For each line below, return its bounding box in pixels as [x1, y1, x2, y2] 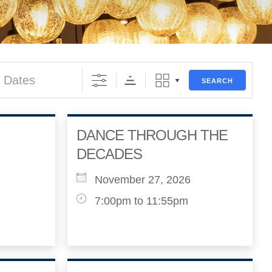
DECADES [76, 146, 142, 162]
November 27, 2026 [95, 174, 191, 186]
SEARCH [202, 77, 233, 84]
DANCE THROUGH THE [76, 127, 228, 143]
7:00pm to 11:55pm [95, 195, 188, 207]
